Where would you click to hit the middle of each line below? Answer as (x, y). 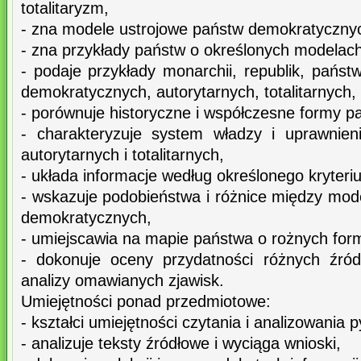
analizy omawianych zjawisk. (122, 281)
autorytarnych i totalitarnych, (122, 155)
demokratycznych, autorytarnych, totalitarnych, (189, 92)
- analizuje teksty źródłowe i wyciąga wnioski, (181, 344)
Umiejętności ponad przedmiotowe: (146, 302)
